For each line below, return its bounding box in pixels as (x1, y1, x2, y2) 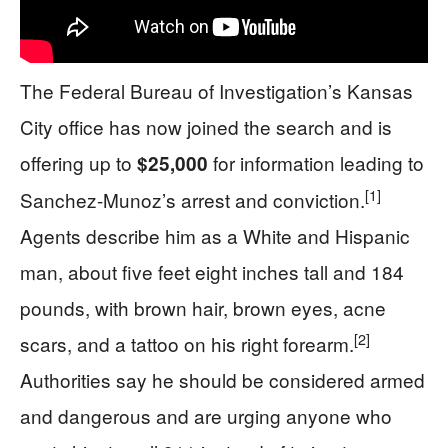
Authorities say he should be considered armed (20, 365, 425, 393)
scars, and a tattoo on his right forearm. (20, 329, 354, 357)
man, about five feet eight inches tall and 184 (20, 257, 404, 285)
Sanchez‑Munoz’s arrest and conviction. (20, 185, 365, 213)
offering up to (20, 148, 137, 176)
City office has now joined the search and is (20, 112, 392, 140)
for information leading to (208, 148, 424, 176)
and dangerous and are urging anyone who (20, 401, 392, 429)
